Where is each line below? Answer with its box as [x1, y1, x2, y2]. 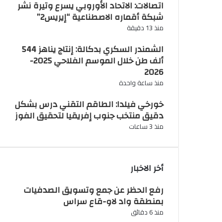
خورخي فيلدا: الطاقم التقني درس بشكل [14, 97, 164, 112]
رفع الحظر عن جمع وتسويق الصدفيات [23, 182, 164, 198]
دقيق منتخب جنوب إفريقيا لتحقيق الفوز [14, 108, 164, 124]
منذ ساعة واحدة [118, 77, 164, 89]
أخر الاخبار [130, 161, 164, 176]
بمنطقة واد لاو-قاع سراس [63, 194, 164, 210]
